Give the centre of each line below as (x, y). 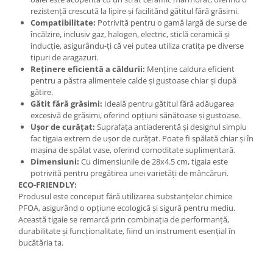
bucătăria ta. (41, 243)
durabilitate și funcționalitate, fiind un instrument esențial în (127, 231)
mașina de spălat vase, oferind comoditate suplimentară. (133, 150)
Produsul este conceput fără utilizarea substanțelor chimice (125, 197)
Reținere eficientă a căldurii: (88, 69)
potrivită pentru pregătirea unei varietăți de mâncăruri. (129, 173)
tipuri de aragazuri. (64, 58)
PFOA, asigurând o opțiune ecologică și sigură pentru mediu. (127, 208)
